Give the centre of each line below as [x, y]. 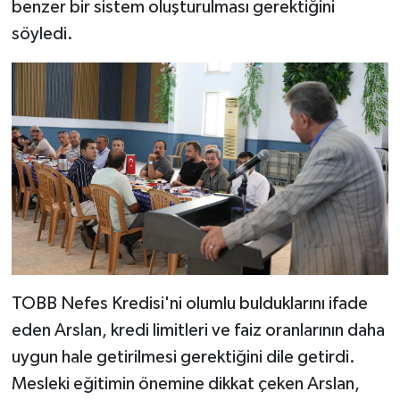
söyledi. [42, 34]
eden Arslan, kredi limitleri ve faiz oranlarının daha [198, 330]
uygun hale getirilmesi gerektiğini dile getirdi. [183, 357]
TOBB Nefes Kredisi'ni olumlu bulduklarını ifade [189, 303]
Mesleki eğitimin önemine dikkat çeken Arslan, [185, 383]
